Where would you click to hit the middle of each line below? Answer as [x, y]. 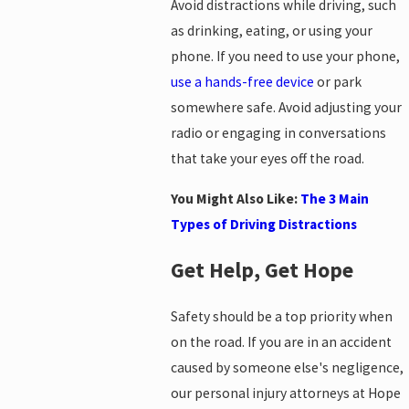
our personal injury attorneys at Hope [286, 393]
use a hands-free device [243, 82]
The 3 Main [335, 198]
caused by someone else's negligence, [288, 367]
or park [338, 82]
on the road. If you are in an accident [282, 341]
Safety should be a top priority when [282, 316]
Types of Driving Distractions [264, 224]
